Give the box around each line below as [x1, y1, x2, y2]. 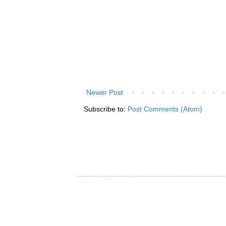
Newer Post [86, 88, 123, 96]
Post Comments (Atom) [128, 104, 202, 113]
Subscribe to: [84, 104, 128, 113]
